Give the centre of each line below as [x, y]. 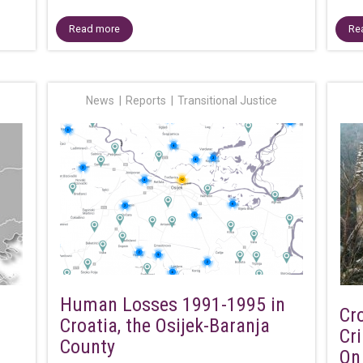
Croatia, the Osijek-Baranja [164, 326]
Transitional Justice [227, 100]
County [87, 347]
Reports [145, 100]
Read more [94, 29]
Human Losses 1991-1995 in [172, 305]
